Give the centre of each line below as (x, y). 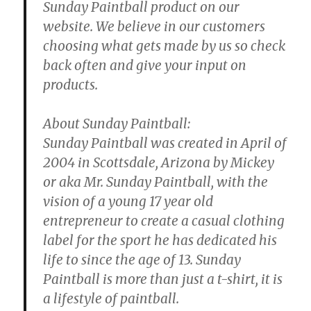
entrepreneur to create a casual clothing (164, 220)
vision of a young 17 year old (128, 201)
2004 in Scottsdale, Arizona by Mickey (159, 162)
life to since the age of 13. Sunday (142, 259)
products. (71, 84)
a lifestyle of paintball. (111, 298)
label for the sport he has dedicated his (160, 240)
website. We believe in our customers (154, 26)
